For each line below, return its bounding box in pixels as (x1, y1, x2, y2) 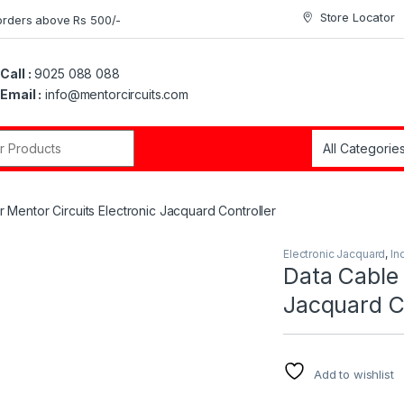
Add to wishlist (313, 367, 394, 382)
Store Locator (319, 9, 395, 24)
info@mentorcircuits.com (41, 86, 188, 102)
